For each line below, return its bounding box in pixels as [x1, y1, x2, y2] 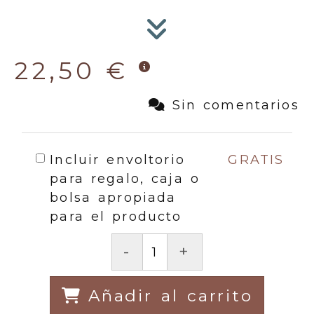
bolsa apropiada [50, 190, 177, 206]
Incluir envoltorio [50, 152, 185, 168]
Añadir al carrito [88, 286, 253, 306]
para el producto [50, 209, 182, 225]
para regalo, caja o [50, 171, 200, 187]
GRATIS [228, 152, 285, 168]
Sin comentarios [172, 97, 299, 114]
